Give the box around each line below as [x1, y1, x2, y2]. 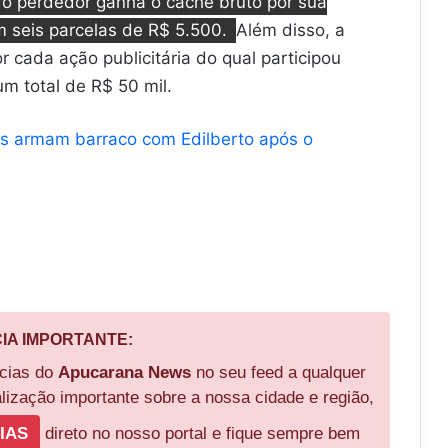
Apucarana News [57, 363, 191, 383]
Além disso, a [236, 20, 346, 41]
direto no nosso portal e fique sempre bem [40, 424, 360, 444]
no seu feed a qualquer [190, 363, 366, 383]
